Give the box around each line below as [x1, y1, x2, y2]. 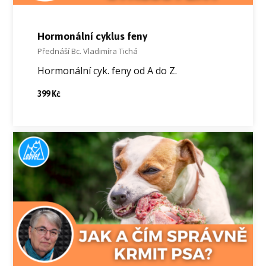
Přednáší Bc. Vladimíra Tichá [37, 45, 138, 56]
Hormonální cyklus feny [37, 26, 147, 46]
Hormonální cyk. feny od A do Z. [37, 64, 177, 78]
